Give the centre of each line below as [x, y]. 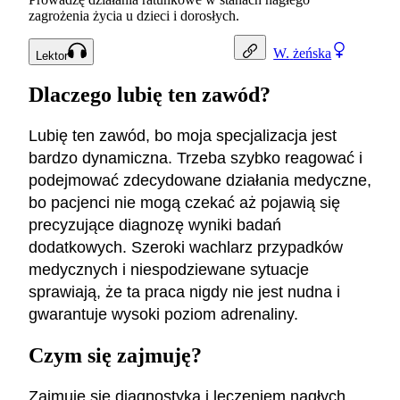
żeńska [312, 53]
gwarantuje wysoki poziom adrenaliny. [163, 314]
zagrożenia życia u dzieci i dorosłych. [134, 16]
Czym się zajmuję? [115, 355]
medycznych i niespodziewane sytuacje [169, 269]
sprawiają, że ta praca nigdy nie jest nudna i [184, 292]
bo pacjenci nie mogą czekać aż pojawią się [184, 202]
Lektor [52, 55]
